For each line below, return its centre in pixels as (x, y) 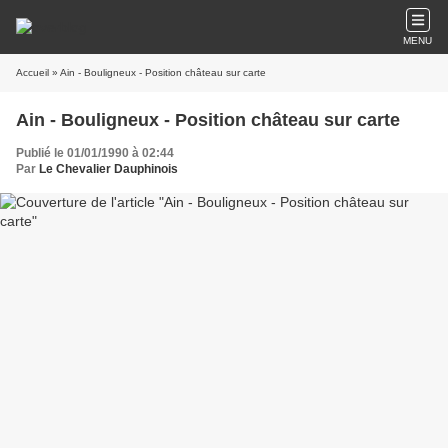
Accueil (32, 72)
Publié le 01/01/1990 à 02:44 (95, 153)
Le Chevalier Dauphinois (108, 169)
